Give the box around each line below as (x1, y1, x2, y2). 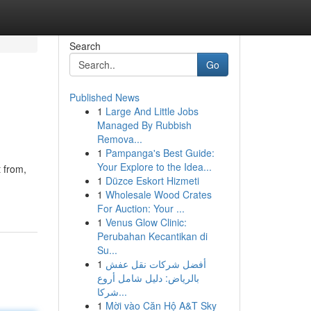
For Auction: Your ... (96, 201, 185, 215)
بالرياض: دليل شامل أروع (96, 271, 199, 285)
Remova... (96, 132, 142, 146)
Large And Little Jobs (105, 104, 199, 118)
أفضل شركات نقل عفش (105, 257, 206, 271)
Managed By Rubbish (96, 118, 192, 132)
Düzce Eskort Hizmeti (105, 174, 199, 187)
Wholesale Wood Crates (105, 187, 212, 201)
